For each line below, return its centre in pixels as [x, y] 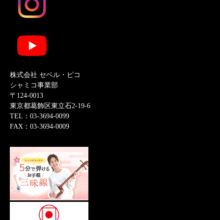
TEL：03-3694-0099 [40, 116]
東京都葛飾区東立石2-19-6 [50, 106]
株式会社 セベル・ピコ [45, 75]
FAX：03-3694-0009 [40, 127]
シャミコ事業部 [34, 85]
